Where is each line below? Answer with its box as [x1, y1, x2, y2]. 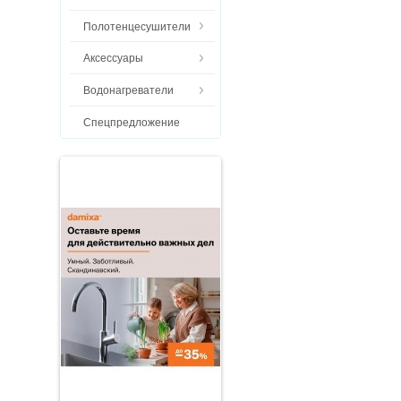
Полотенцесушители [82, 20, 191, 33]
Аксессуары [82, 52, 143, 65]
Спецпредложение [82, 115, 180, 129]
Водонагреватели [82, 84, 174, 98]
